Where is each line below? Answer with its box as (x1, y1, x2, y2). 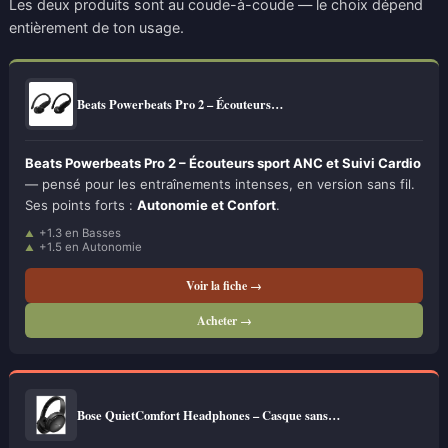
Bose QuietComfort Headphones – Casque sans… (77, 406, 340, 424)
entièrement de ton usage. (9, 19, 184, 36)
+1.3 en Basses (39, 226, 121, 240)
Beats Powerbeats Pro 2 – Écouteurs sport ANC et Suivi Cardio (25, 155, 421, 171)
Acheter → (196, 312, 252, 329)
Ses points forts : (25, 197, 137, 213)
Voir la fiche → (186, 277, 262, 294)
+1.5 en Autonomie (39, 240, 142, 254)
